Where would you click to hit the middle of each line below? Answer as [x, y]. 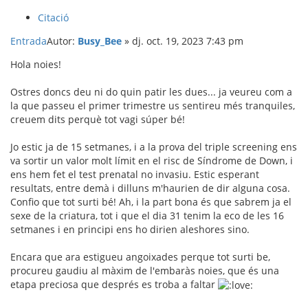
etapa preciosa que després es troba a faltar [114, 285]
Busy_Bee [100, 41]
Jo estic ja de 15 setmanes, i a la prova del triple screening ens [154, 147]
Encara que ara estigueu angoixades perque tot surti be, [140, 257]
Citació [53, 18]
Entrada [29, 41]
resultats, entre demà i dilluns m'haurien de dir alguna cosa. [150, 188]
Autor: [62, 41]
